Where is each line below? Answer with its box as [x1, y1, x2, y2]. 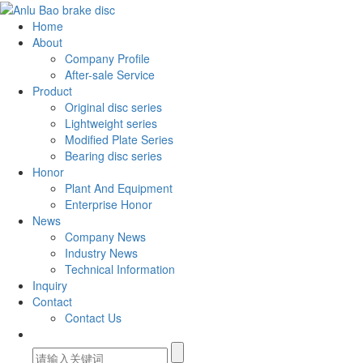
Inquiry [32, 277, 67, 294]
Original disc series [65, 99, 162, 116]
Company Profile [65, 50, 150, 67]
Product [32, 83, 72, 100]
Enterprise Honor [65, 196, 152, 213]
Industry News [65, 245, 138, 262]
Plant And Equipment [65, 180, 173, 197]
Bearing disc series [65, 147, 162, 164]
